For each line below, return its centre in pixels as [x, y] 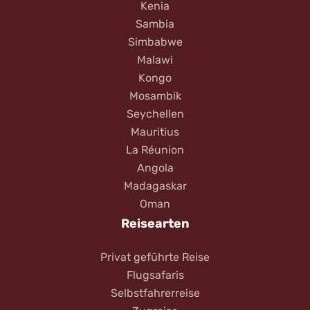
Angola [155, 167]
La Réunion [155, 149]
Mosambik [155, 95]
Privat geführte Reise [155, 257]
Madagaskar [155, 185]
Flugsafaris [155, 275]
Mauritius [155, 131]
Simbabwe [155, 42]
